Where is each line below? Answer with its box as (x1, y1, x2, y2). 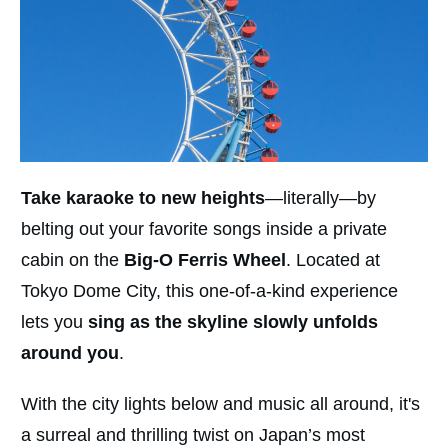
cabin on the (21, 250, 124, 271)
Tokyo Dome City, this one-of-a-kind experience (21, 281, 398, 302)
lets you (21, 312, 88, 333)
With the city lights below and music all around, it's (21, 394, 420, 415)
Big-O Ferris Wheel (124, 250, 286, 271)
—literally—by (265, 188, 376, 209)
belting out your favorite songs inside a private (21, 219, 387, 240)
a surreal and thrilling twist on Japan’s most (21, 425, 365, 446)
